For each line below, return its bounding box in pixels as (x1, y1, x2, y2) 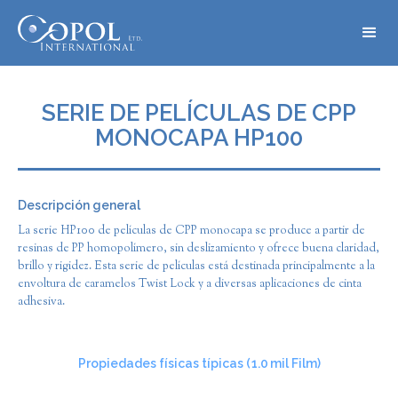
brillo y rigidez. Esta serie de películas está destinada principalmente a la (18, 259, 375, 275)
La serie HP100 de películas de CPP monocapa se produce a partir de (18, 223, 365, 239)
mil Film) (269, 356, 321, 370)
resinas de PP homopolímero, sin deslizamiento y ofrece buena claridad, (18, 241, 379, 257)
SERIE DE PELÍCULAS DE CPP (42, 99, 356, 126)
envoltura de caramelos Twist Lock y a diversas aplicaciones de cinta (18, 276, 362, 292)
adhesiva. (18, 294, 65, 310)
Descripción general (18, 198, 140, 212)
